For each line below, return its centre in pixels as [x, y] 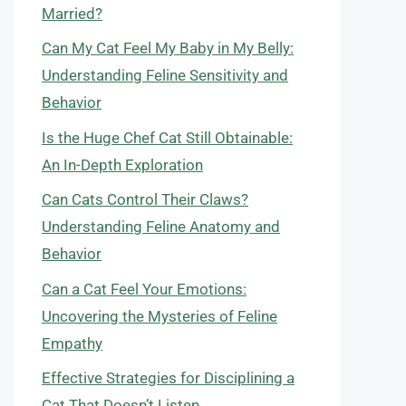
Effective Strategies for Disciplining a [168, 378]
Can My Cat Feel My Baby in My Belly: [168, 48]
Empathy [72, 343]
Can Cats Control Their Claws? [145, 199]
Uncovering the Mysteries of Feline [159, 316]
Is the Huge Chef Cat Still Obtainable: [167, 137]
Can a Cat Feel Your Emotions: [144, 289]
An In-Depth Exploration [122, 164]
